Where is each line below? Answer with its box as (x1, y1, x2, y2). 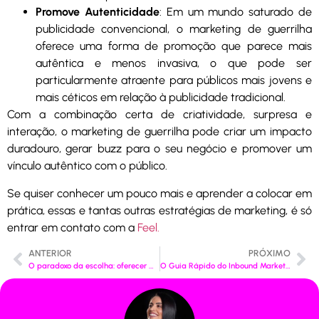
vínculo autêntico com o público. (7, 159, 167, 173)
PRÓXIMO (249, 248, 291, 259)
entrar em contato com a (7, 220, 137, 234)
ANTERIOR (28, 248, 72, 259)
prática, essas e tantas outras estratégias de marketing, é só (7, 203, 312, 217)
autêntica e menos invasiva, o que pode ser (36, 56, 312, 70)
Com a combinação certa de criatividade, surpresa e (7, 108, 312, 122)
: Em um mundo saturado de (159, 5, 313, 19)
